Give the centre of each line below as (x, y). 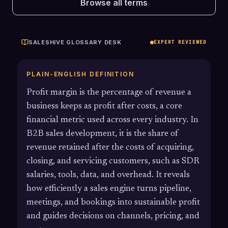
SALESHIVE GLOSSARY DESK (75, 42)
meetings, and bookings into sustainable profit (113, 203)
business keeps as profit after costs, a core (104, 106)
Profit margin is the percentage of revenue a (109, 93)
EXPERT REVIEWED (180, 42)
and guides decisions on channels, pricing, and (113, 216)
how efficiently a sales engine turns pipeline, (109, 189)
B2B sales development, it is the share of (103, 134)
